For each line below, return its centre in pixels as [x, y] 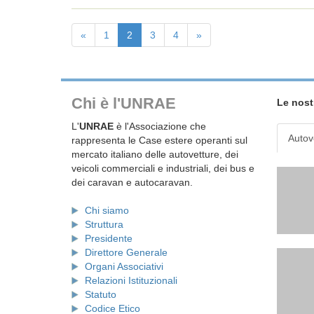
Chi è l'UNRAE [124, 103]
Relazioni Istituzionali [131, 280]
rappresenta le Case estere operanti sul [159, 140]
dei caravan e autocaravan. [132, 182]
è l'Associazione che [160, 126]
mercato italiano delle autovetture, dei [155, 154]
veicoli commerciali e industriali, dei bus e [163, 168]
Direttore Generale [126, 252]
